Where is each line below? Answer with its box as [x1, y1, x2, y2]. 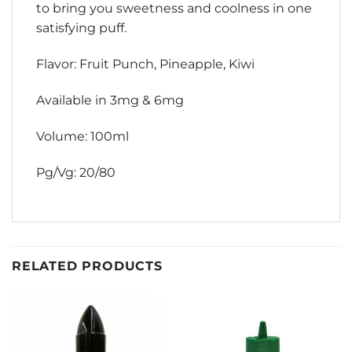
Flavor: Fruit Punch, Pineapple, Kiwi [36, 57, 255, 72]
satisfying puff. [36, 20, 126, 36]
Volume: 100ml [36, 128, 129, 144]
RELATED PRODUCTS [12, 258, 163, 274]
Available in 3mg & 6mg [36, 92, 184, 108]
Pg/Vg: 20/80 [36, 164, 115, 180]
